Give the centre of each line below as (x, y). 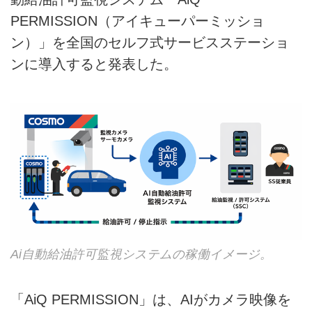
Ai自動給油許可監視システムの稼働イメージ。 (141, 254)
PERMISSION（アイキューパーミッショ (138, 21)
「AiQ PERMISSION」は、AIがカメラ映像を (151, 299)
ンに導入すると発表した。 (94, 64)
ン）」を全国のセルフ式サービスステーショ (150, 43)
